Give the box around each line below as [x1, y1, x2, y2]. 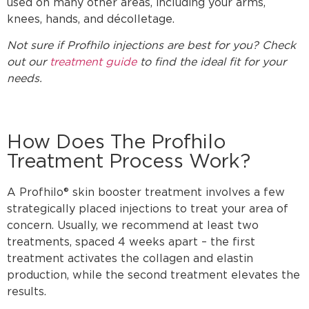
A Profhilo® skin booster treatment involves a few [7, 185, 285, 199]
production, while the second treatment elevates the [7, 268, 300, 281]
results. [7, 284, 46, 298]
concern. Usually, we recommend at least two [7, 218, 259, 232]
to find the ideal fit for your [137, 55, 286, 69]
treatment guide [50, 55, 137, 69]
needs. [7, 72, 42, 86]
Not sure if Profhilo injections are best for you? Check [7, 39, 296, 52]
